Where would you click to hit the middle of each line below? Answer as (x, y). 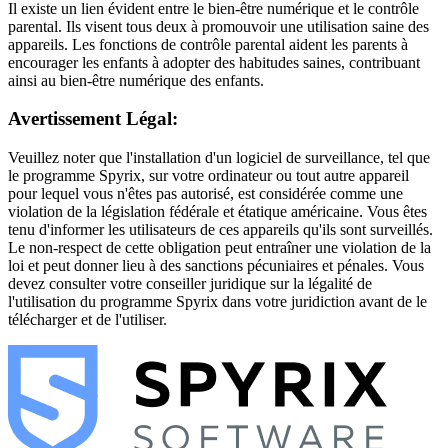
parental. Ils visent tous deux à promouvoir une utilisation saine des (218, 26)
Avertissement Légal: (93, 119)
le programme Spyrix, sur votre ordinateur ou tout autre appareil (208, 176)
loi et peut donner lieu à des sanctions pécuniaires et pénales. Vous (216, 266)
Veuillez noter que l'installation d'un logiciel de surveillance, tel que (219, 158)
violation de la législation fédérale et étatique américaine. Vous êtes (217, 212)
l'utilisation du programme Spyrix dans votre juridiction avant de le (217, 302)
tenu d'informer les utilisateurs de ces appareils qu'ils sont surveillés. (220, 230)
